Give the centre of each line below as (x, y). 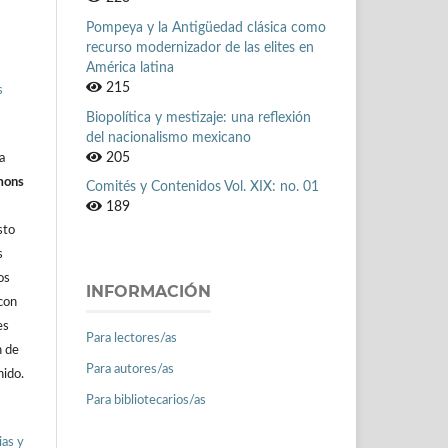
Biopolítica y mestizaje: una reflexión (198, 117)
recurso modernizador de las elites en (200, 47)
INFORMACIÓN (148, 292)
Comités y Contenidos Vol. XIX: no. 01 (202, 187)
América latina (130, 67)
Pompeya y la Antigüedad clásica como (206, 27)
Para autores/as (130, 370)
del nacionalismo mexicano (168, 137)
